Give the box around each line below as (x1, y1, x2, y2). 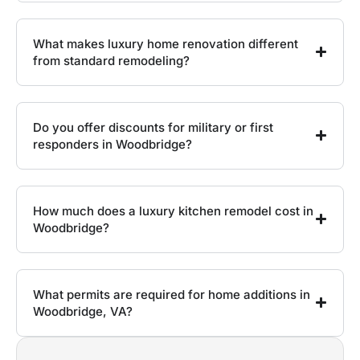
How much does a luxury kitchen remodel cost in (33, 202, 313, 219)
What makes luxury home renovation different (33, 35, 298, 51)
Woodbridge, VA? (33, 303, 133, 319)
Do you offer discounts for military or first (33, 119, 273, 135)
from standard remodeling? (33, 52, 190, 68)
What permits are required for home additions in (33, 286, 310, 302)
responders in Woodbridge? (33, 136, 192, 152)
